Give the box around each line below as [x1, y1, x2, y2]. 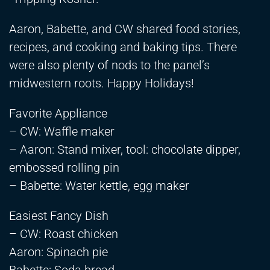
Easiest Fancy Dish [9, 209, 108, 224]
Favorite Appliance [9, 106, 107, 121]
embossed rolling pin [9, 160, 119, 175]
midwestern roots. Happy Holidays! [9, 76, 194, 91]
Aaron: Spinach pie [9, 245, 108, 260]
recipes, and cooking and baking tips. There [9, 40, 237, 55]
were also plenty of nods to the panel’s [9, 58, 210, 73]
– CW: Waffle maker [9, 124, 115, 139]
